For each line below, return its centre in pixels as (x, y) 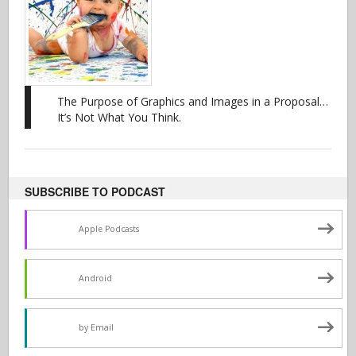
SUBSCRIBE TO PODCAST (95, 191)
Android (96, 278)
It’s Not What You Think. (120, 117)
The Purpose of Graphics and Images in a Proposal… (193, 101)
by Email (97, 327)
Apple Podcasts (109, 228)
